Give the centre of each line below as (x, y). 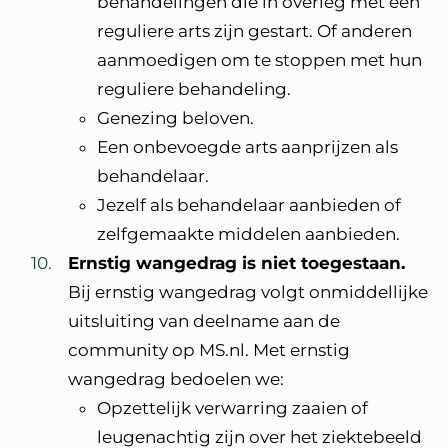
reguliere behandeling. (194, 89)
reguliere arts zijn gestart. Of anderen (254, 31)
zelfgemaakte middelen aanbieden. (248, 234)
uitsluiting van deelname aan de (204, 321)
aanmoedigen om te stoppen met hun (259, 60)
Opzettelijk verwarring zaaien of (232, 408)
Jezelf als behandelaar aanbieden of (249, 205)
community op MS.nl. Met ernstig (209, 350)
